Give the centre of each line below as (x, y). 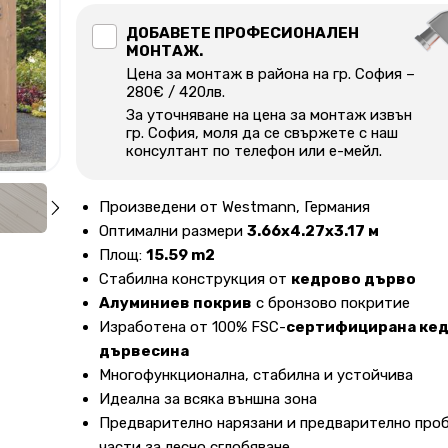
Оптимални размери (172, 231)
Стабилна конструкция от (194, 279)
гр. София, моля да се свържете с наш (262, 133)
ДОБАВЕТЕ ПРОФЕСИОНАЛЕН (242, 33)
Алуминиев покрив (175, 303)
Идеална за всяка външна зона (207, 399)
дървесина (143, 351)
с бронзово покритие (330, 303)
